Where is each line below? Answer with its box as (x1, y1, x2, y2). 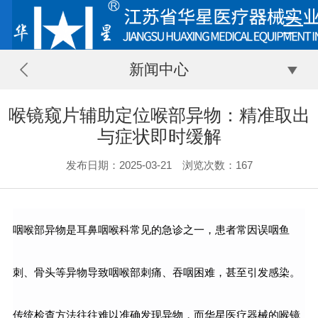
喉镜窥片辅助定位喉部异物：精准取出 (8, 105, 310, 125)
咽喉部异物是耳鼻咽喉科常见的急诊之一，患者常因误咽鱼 (12, 224, 290, 236)
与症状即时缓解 (97, 126, 221, 146)
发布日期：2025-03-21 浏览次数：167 (65, 159, 253, 171)
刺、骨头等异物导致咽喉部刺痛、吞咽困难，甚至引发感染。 (12, 267, 300, 278)
